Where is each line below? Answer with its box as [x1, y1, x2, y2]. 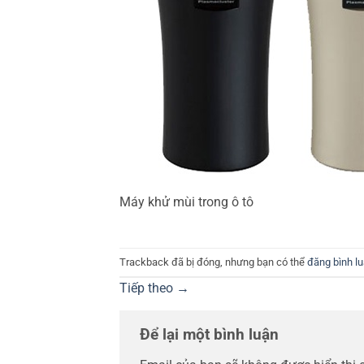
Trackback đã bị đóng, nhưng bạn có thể [119, 255, 307, 268]
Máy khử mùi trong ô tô [119, 193, 257, 210]
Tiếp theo [119, 280, 176, 297]
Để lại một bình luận [140, 325, 283, 344]
